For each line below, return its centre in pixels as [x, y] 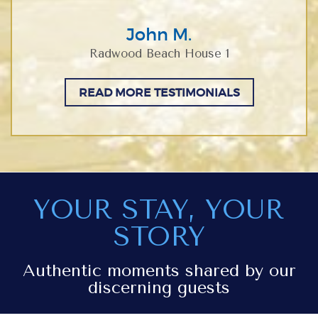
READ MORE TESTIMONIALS [159, 92]
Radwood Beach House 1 [159, 54]
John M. [159, 34]
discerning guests [159, 287]
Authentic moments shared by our [159, 270]
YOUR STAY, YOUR [159, 210]
